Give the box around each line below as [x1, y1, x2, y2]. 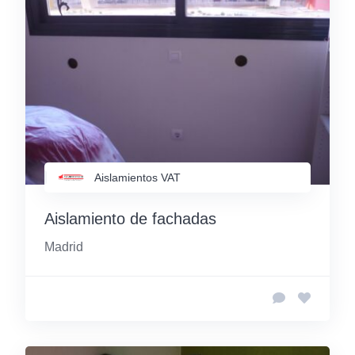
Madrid [44, 239, 83, 254]
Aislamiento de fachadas [44, 209, 216, 227]
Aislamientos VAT [94, 170, 181, 184]
